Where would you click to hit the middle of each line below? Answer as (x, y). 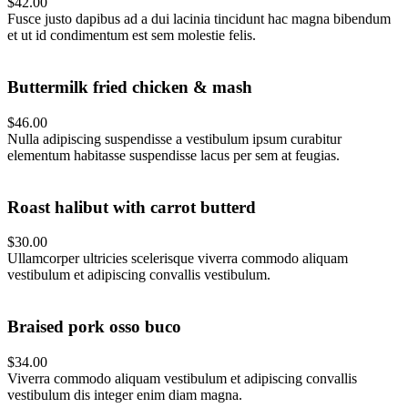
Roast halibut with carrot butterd (132, 207)
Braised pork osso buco (94, 326)
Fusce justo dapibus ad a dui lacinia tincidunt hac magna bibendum (199, 19)
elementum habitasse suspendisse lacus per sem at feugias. (173, 155)
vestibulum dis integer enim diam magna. (125, 394)
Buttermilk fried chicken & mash (130, 87)
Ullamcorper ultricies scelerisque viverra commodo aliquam (178, 259)
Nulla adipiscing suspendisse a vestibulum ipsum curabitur (174, 138)
